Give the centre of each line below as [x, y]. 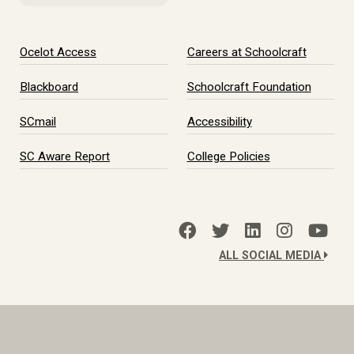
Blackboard [49, 87]
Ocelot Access [58, 52]
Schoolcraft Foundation [249, 87]
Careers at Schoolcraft [247, 52]
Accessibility [219, 122]
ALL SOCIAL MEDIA [271, 256]
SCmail [38, 122]
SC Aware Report [65, 156]
